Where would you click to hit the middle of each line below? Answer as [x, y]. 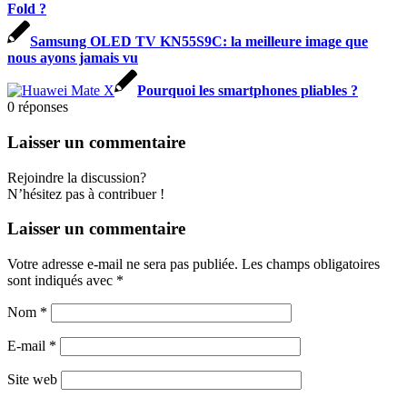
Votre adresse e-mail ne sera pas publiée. [123, 264]
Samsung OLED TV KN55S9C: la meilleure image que [199, 42]
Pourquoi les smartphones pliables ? [248, 91]
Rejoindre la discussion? [77, 177]
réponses [43, 107]
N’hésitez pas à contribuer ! [86, 194]
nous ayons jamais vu [73, 58]
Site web [32, 379]
